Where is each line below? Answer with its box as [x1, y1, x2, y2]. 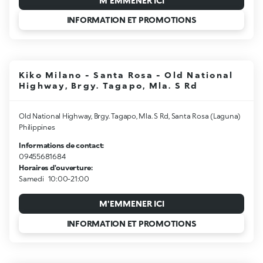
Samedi [19, 174, 44, 184]
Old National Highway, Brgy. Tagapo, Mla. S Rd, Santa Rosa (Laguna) [19, 112, 241, 121]
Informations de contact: [19, 141, 104, 150]
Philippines [19, 123, 55, 132]
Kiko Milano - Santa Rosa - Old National [19, 70, 234, 80]
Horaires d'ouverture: [19, 163, 93, 173]
